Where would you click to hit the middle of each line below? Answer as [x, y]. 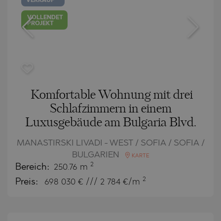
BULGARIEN [96, 155]
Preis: [28, 182]
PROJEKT [41, 24]
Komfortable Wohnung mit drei [111, 95]
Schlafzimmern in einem [110, 109]
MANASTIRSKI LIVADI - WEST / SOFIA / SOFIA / [110, 143]
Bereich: [34, 167]
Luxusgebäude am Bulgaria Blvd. [110, 123]
